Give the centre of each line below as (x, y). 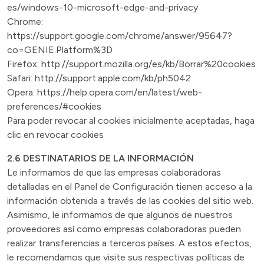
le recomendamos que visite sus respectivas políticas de (126, 257)
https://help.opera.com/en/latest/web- (118, 92)
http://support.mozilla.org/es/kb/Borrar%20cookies (148, 64)
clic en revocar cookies (55, 135)
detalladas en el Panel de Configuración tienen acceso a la (130, 187)
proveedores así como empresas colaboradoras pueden (124, 229)
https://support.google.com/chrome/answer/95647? (120, 36)
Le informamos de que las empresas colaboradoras (114, 172)
